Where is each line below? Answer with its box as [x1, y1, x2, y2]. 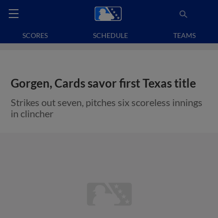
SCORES [22, 31, 48, 39]
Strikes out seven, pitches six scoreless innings [11, 96, 203, 108]
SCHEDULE [93, 31, 128, 39]
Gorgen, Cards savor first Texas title [11, 76, 197, 90]
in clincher [11, 108, 54, 119]
